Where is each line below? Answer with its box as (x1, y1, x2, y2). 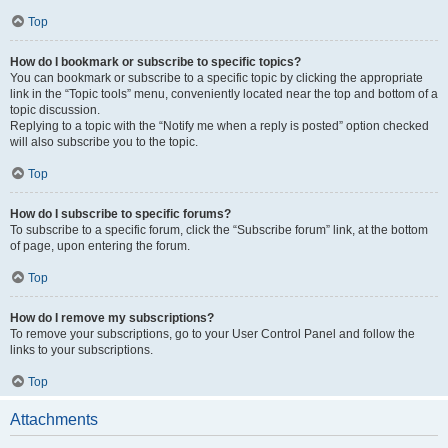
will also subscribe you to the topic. (10, 135, 198, 149)
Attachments (10, 411, 98, 428)
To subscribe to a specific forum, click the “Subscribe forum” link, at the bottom (10, 223, 428, 237)
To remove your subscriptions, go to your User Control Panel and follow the (10, 327, 415, 341)
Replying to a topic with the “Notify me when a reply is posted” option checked (10, 119, 429, 133)
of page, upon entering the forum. (10, 239, 190, 253)
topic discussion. (10, 103, 100, 117)
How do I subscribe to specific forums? (10, 207, 231, 221)
